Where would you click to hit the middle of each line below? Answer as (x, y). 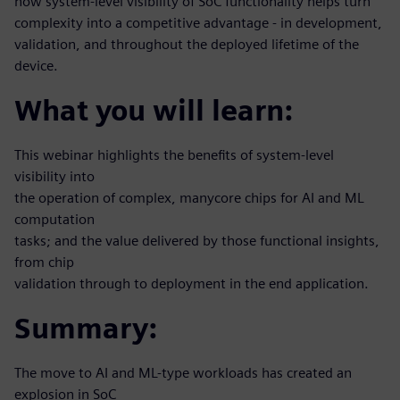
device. (36, 65)
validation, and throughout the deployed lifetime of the (187, 44)
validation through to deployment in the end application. (192, 283)
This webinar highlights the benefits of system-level (174, 154)
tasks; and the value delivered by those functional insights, (197, 240)
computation (54, 219)
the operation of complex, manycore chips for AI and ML (189, 197)
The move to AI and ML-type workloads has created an (183, 372)
